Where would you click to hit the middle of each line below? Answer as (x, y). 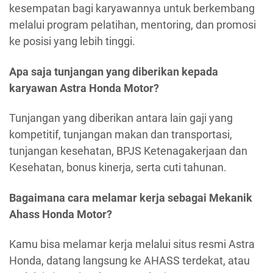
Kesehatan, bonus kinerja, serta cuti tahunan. (118, 168)
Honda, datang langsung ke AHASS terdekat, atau (129, 261)
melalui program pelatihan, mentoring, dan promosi (133, 25)
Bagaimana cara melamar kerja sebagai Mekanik (131, 197)
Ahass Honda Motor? (61, 214)
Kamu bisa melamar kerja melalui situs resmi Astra (132, 244)
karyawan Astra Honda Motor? (84, 88)
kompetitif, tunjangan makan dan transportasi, (121, 135)
